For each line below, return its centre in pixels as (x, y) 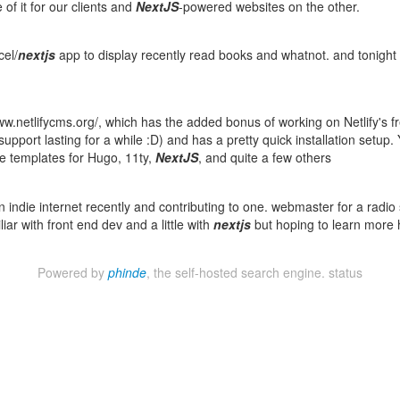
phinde (127, 273)
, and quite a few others (265, 158)
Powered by (73, 273)
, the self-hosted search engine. (237, 273)
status (346, 273)
